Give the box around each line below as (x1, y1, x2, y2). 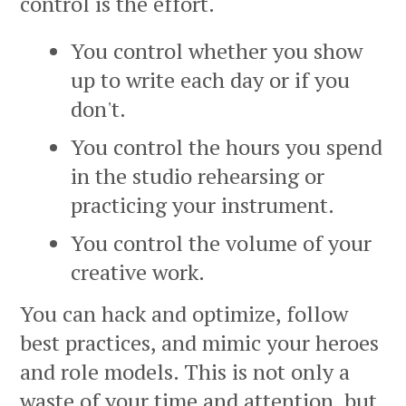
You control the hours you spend (71, 132, 382, 162)
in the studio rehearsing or (71, 161, 324, 191)
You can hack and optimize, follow (20, 299, 348, 329)
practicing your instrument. (71, 190, 334, 220)
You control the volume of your (71, 228, 372, 258)
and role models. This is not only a (20, 357, 350, 387)
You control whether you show (71, 36, 362, 66)
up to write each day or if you (71, 65, 350, 95)
